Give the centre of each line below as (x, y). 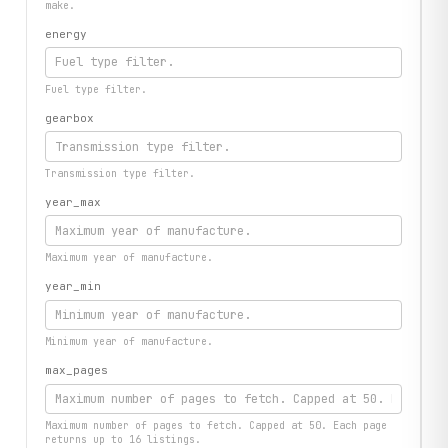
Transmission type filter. (120, 173)
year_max (73, 202)
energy (66, 33)
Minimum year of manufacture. (129, 342)
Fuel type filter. (96, 89)
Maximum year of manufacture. (129, 258)
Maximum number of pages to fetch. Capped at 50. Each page (216, 426)
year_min (73, 286)
